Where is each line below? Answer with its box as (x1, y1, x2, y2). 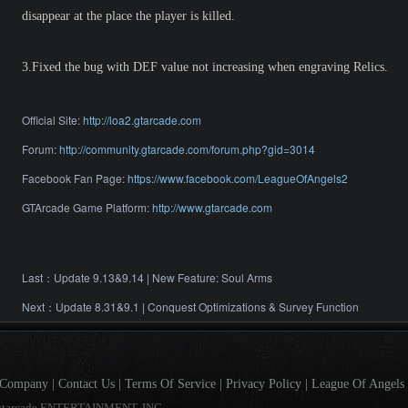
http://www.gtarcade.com (152, 199, 272, 215)
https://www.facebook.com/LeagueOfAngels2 (127, 170, 348, 186)
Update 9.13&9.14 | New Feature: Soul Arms (54, 270, 272, 285)
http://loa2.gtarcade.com (83, 112, 201, 127)
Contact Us (58, 377, 115, 391)
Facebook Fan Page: (22, 170, 127, 186)
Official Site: (22, 112, 83, 127)
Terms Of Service (125, 377, 216, 391)
